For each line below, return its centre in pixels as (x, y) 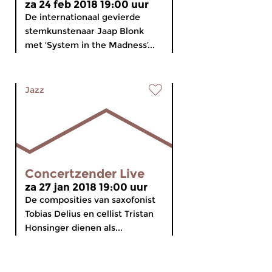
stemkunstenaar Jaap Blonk (84, 31)
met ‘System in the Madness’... (90, 45)
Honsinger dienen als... (74, 228)
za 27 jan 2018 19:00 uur (86, 187)
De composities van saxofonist (90, 200)
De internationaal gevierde (83, 17)
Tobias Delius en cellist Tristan (89, 214)
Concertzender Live (85, 174)
